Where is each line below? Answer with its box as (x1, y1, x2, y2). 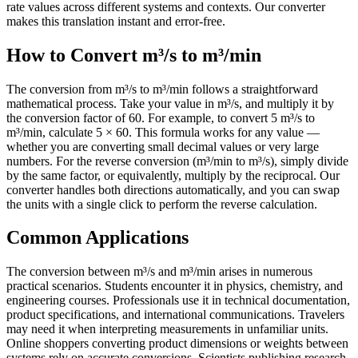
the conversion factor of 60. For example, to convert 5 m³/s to (6, 110, 315, 125)
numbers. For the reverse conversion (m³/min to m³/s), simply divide (6, 153, 348, 168)
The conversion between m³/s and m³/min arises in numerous (6, 265, 312, 279)
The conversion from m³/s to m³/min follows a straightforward (6, 82, 318, 96)
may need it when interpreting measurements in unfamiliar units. (6, 322, 328, 336)
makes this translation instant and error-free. (6, 14, 225, 28)
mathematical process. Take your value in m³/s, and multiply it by (6, 96, 334, 110)
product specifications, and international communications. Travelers (6, 308, 344, 322)
